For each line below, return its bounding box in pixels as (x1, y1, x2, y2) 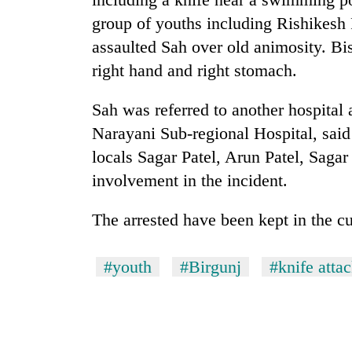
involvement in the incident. (92, 170, 288, 191)
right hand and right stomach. (92, 60, 297, 81)
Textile (16, 97, 55, 112)
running (16, 163, 60, 178)
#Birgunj (180, 257, 241, 277)
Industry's (16, 113, 71, 129)
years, (16, 64, 49, 79)
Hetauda (16, 80, 63, 96)
